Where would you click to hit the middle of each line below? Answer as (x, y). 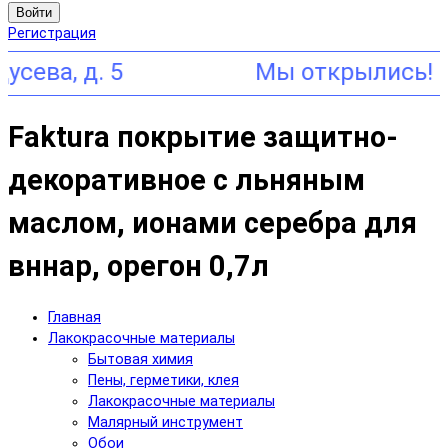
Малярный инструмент (165, 423)
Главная (74, 318)
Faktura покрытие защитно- (203, 136)
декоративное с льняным (186, 179)
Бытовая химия (140, 360)
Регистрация (52, 34)
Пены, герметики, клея (163, 381)
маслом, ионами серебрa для (212, 222)
